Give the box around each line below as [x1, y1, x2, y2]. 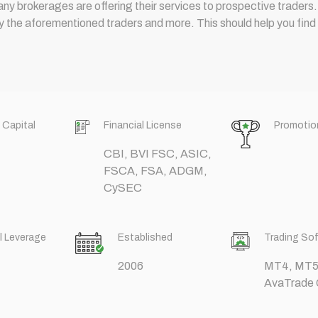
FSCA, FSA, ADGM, [103, 164, 207, 177]
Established [117, 231, 172, 243]
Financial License [103, 119, 182, 131]
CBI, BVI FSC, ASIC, [103, 147, 212, 160]
